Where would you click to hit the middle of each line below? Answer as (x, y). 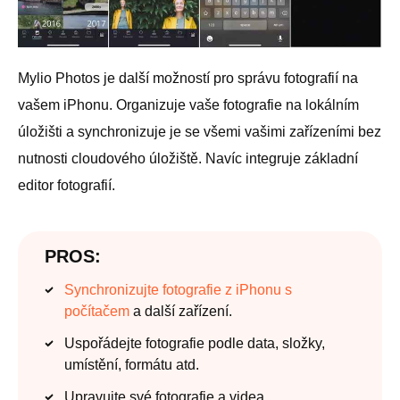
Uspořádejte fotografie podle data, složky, (195, 344)
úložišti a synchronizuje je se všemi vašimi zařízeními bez (200, 132)
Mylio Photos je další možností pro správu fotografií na (188, 79)
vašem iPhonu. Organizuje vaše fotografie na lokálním (188, 105)
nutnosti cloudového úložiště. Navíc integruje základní (188, 159)
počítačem (97, 312)
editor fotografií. (67, 186)
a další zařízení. (181, 312)
